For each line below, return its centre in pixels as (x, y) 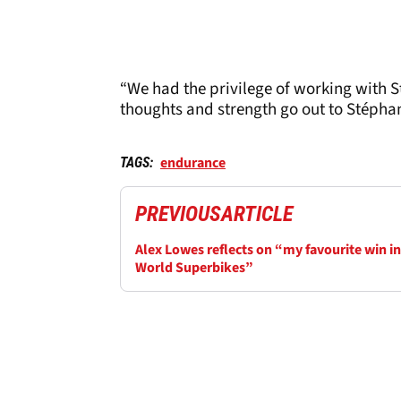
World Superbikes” (194, 267)
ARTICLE (257, 213)
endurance (193, 162)
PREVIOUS (178, 213)
